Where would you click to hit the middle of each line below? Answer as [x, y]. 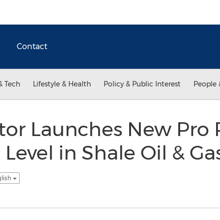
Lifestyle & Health [62, 84]
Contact [32, 46]
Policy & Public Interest [142, 84]
